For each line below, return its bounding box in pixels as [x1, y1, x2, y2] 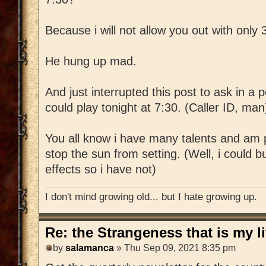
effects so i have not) [45, 163, 156, 176]
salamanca [65, 243, 114, 254]
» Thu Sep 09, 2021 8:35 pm [114, 243, 236, 254]
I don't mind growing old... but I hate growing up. [45, 190, 257, 202]
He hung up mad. [45, 55, 137, 68]
